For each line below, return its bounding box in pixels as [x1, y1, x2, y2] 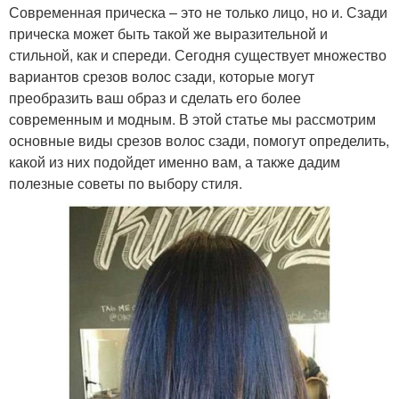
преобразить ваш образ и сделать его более [9, 86, 301, 108]
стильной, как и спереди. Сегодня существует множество [9, 44, 387, 65]
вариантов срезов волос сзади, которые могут [9, 65, 314, 86]
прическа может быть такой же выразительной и [9, 22, 328, 44]
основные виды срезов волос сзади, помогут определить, [9, 129, 389, 151]
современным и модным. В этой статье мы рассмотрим [9, 108, 376, 129]
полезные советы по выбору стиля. [9, 172, 242, 193]
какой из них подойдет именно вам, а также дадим [9, 151, 340, 172]
